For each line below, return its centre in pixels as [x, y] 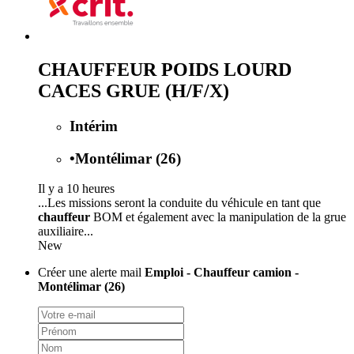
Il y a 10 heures [76, 189]
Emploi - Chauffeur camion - [222, 273]
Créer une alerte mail [91, 273]
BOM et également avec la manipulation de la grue [218, 217]
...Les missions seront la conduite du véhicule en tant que [179, 203]
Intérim [94, 126]
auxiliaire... [66, 232]
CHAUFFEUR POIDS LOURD [165, 69]
